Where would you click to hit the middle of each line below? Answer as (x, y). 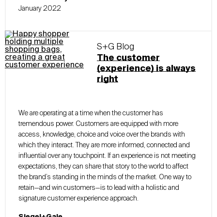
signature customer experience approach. (78, 198)
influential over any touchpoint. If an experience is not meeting (107, 156)
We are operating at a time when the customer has (91, 113)
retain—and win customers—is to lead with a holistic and (99, 188)
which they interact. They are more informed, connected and (104, 145)
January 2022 (40, 8)
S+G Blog (115, 47)
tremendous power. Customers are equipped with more (98, 124)
